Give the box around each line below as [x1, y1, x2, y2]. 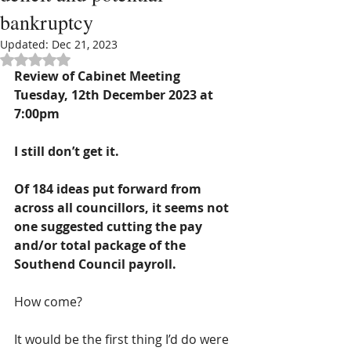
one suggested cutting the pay [14, 218, 205, 235]
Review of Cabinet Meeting [14, 67, 183, 85]
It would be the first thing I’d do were [14, 331, 232, 348]
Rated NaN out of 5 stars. [34, 51, 167, 66]
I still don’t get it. [14, 143, 119, 160]
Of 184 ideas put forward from [14, 180, 204, 197]
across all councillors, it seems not [14, 199, 232, 216]
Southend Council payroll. [14, 255, 176, 273]
